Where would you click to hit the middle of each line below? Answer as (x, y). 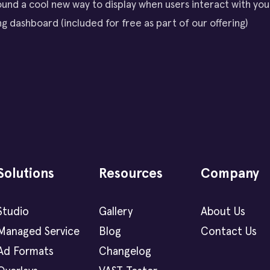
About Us (223, 212)
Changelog (125, 252)
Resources (130, 174)
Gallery (115, 212)
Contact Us (228, 232)
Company (230, 174)
